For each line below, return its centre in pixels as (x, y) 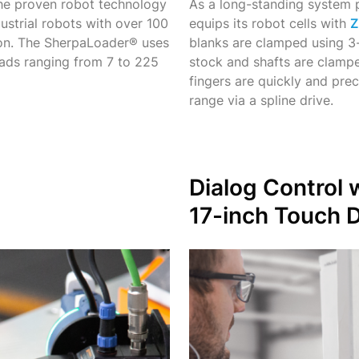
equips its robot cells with (270, 23)
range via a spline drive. (261, 100)
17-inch (232, 215)
